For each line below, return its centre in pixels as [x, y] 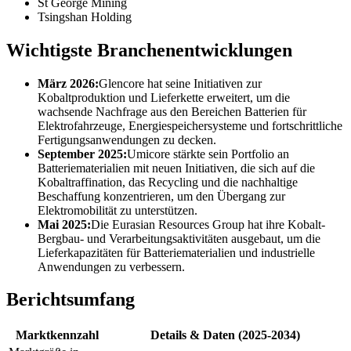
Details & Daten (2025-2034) [225, 335]
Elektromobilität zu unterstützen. [118, 210]
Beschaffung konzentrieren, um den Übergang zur [161, 196]
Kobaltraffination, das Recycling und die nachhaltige [168, 182]
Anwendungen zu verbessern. [111, 266]
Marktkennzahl [57, 335]
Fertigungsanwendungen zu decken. [127, 139]
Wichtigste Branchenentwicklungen [149, 50]
